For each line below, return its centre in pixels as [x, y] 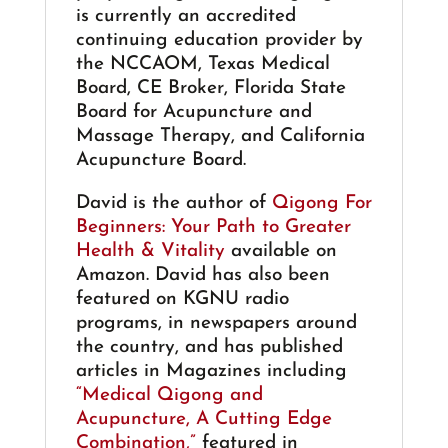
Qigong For [321, 203]
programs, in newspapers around [216, 323]
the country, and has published [209, 347]
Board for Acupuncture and [193, 112]
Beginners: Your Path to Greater [213, 227]
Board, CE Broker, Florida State [210, 88]
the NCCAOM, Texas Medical [202, 64]
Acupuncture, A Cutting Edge [203, 419]
